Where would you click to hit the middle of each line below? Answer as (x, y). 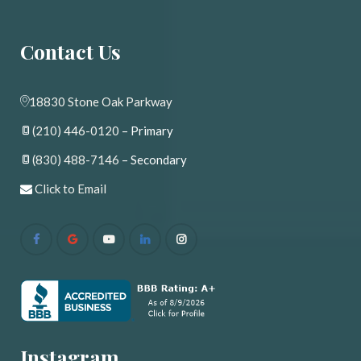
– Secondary (153, 160)
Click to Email (71, 189)
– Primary (146, 131)
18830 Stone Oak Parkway (101, 102)
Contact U (71, 52)
